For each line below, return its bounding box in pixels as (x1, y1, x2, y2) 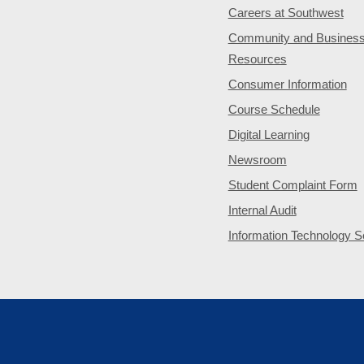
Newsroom (227, 153, 287, 167)
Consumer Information (227, 77, 347, 91)
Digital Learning (227, 128, 310, 141)
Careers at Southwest (227, 6, 344, 19)
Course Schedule (227, 102, 320, 116)
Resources (227, 52, 287, 66)
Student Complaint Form (227, 178, 357, 192)
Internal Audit (227, 203, 297, 217)
